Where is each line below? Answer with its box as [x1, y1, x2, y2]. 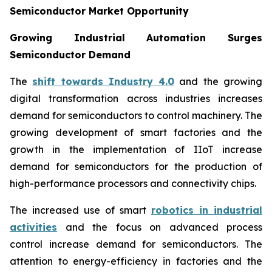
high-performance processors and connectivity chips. [10, 177, 256, 189]
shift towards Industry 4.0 [32, 75, 175, 87]
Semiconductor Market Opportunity [10, 4, 189, 17]
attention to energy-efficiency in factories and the [10, 254, 262, 267]
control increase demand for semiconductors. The [10, 237, 262, 250]
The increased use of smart [10, 203, 151, 216]
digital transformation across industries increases [10, 92, 262, 104]
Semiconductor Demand [10, 48, 131, 61]
